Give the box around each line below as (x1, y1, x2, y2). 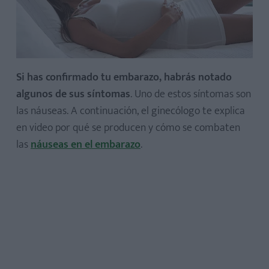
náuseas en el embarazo (31, 136, 141, 154)
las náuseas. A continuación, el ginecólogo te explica (16, 102, 245, 121)
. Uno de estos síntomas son (130, 85, 251, 104)
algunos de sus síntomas (16, 85, 130, 104)
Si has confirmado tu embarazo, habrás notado (16, 68, 232, 87)
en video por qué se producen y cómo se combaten (16, 119, 240, 138)
